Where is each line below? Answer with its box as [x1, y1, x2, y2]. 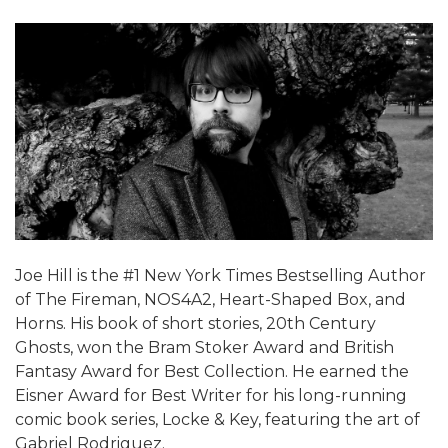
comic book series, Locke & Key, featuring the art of [15, 410, 420, 430]
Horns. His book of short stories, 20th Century [15, 314, 376, 334]
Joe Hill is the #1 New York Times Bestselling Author [15, 266, 426, 286]
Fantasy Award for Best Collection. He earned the [15, 362, 409, 382]
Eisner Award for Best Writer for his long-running [15, 386, 407, 406]
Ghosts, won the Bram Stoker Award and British [15, 338, 394, 358]
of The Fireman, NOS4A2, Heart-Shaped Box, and [15, 290, 406, 310]
